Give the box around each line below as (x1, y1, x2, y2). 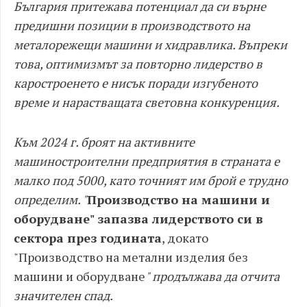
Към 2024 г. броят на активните (14, 134, 195, 150)
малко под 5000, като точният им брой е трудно (14, 172, 288, 188)
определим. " (14, 191, 87, 208)
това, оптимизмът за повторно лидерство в (14, 56, 262, 72)
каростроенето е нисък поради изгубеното (14, 75, 258, 91)
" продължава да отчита (145, 268, 280, 284)
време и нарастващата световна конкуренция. (14, 94, 280, 110)
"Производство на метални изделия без (14, 249, 248, 265)
